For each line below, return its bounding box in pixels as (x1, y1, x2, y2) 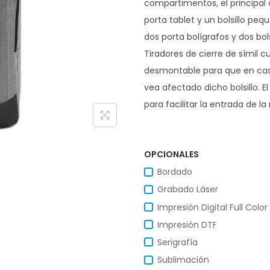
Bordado (157, 166, 192, 178)
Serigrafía (157, 236, 198, 248)
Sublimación (157, 254, 209, 266)
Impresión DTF (157, 218, 217, 231)
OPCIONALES (144, 148, 199, 161)
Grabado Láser (157, 183, 218, 196)
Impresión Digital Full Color (157, 201, 268, 213)
